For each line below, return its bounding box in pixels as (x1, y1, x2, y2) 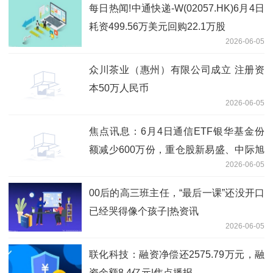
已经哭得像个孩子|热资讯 (89, 205, 199, 216)
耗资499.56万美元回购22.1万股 (89, 21, 225, 32)
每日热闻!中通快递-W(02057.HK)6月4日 (89, 2, 264, 13)
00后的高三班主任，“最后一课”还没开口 (89, 187, 264, 198)
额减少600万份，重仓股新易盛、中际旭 (89, 144, 264, 155)
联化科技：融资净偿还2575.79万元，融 (89, 249, 264, 260)
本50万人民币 (89, 82, 149, 93)
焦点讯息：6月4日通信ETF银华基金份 (89, 126, 264, 136)
